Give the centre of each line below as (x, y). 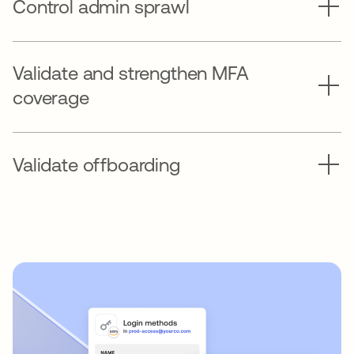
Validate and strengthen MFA (131, 73)
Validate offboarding (96, 164)
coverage (51, 98)
